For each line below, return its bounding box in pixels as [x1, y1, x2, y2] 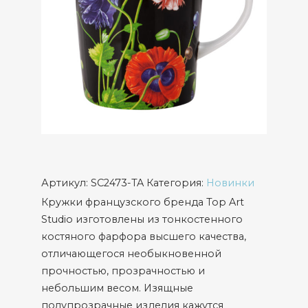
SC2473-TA [91, 177, 144, 189]
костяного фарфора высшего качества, [41, 230, 246, 243]
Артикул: [41, 177, 91, 189]
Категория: [146, 177, 206, 189]
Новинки [206, 177, 254, 189]
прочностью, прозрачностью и [41, 265, 205, 277]
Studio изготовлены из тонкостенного [41, 213, 243, 225]
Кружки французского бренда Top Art [41, 196, 244, 208]
